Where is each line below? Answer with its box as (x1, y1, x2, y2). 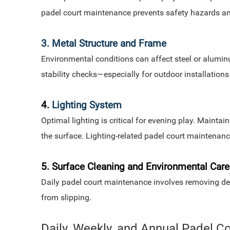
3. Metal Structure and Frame (41, 38, 166, 49)
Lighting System (52, 100, 122, 111)
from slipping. (41, 193, 91, 202)
